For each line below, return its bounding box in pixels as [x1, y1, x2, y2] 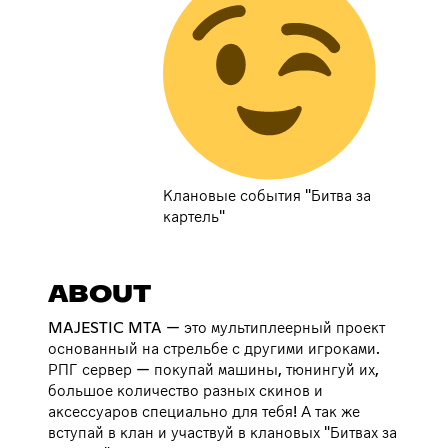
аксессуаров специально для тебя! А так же [48, 403, 360, 420]
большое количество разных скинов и [48, 382, 323, 399]
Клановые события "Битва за [163, 187, 372, 204]
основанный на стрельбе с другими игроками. [48, 340, 380, 357]
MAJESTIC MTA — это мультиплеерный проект [48, 319, 385, 336]
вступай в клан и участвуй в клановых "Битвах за [48, 424, 397, 441]
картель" [163, 208, 226, 225]
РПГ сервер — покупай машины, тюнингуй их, [48, 361, 379, 378]
